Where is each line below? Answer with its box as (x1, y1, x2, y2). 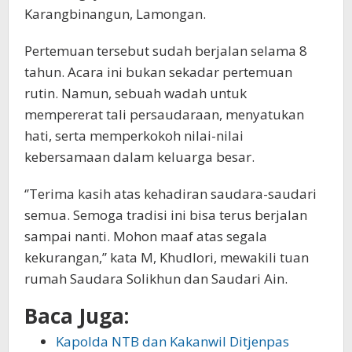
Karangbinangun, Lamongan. (24, 4, 206, 23)
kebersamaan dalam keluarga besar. (24, 147, 255, 166)
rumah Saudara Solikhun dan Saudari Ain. (24, 269, 288, 288)
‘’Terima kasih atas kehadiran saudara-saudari (24, 184, 317, 203)
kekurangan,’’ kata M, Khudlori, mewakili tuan (24, 247, 309, 266)
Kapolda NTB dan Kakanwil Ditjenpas (56, 332, 289, 350)
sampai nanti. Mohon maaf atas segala (24, 226, 267, 245)
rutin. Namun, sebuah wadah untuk (24, 83, 247, 102)
